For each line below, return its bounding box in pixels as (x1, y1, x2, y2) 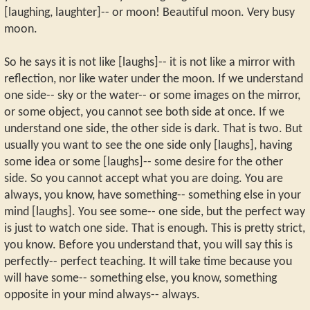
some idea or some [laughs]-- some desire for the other (4, 156, 283, 168)
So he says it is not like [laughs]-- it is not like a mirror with (4, 56, 295, 69)
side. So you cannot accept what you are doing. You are (4, 172, 283, 185)
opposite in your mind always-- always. (4, 289, 200, 301)
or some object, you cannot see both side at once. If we (4, 106, 284, 118)
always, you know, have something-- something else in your (4, 189, 301, 201)
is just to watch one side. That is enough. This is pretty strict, (4, 222, 305, 235)
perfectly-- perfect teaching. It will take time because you (4, 255, 292, 268)
